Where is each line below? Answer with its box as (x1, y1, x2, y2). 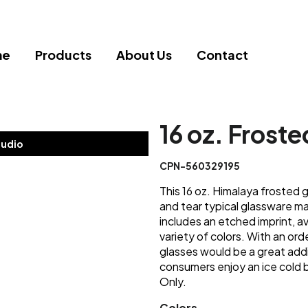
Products (35, 46, 91, 63)
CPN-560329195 (159, 159, 240, 173)
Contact (197, 46, 248, 63)
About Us (116, 46, 172, 63)
